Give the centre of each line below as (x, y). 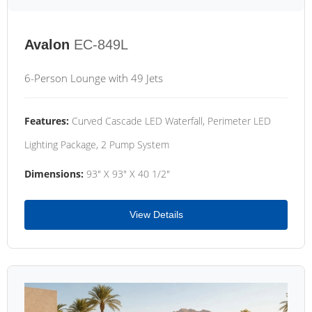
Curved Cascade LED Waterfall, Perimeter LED (170, 121)
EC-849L (101, 45)
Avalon (47, 45)
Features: (47, 121)
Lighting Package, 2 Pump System (97, 145)
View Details (156, 215)
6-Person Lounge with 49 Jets (94, 78)
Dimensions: (54, 174)
